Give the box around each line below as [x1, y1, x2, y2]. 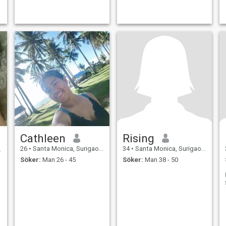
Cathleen [20, 131, 66, 145]
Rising [122, 131, 154, 145]
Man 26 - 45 [40, 156, 76, 164]
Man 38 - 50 [143, 156, 178, 164]
